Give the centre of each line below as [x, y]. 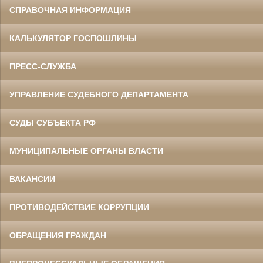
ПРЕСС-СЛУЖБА [43, 67]
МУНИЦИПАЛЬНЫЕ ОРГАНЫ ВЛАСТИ [86, 151]
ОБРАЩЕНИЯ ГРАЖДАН [58, 236]
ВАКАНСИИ [32, 179]
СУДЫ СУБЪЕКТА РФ [53, 123]
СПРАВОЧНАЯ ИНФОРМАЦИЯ [70, 10]
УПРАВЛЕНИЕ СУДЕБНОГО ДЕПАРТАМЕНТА [99, 95]
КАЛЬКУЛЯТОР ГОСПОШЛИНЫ [73, 38]
